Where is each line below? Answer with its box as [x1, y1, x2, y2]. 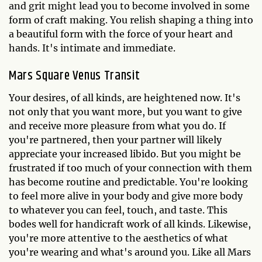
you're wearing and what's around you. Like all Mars [9, 246, 251, 258]
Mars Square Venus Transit [9, 65, 140, 86]
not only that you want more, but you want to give [9, 105, 242, 118]
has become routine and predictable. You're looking [9, 175, 248, 188]
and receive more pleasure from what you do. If [9, 119, 226, 132]
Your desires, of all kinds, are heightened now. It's [9, 91, 240, 104]
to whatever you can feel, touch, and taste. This [9, 204, 227, 216]
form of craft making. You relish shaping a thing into [9, 13, 253, 26]
